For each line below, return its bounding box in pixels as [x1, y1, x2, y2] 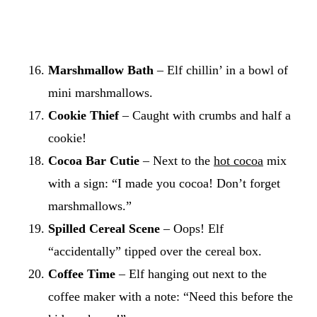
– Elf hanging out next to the [115, 266, 267, 281]
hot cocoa [214, 153, 263, 168]
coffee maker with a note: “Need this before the [48, 289, 293, 304]
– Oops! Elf [160, 221, 224, 236]
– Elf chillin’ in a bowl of [154, 62, 288, 77]
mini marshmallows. [48, 85, 153, 100]
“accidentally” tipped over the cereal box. [48, 243, 262, 258]
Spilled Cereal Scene [48, 221, 160, 236]
